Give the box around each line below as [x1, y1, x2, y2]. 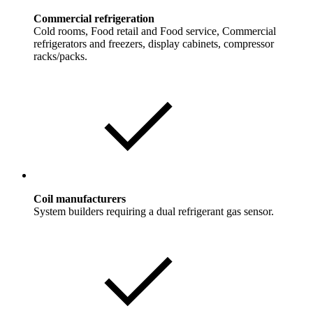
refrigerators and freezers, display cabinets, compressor [34, 38, 274, 50]
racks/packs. [34, 50, 87, 63]
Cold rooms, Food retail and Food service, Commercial [34, 25, 276, 38]
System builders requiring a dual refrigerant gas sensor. [34, 205, 274, 218]
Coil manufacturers [34, 193, 126, 205]
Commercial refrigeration [34, 13, 154, 25]
